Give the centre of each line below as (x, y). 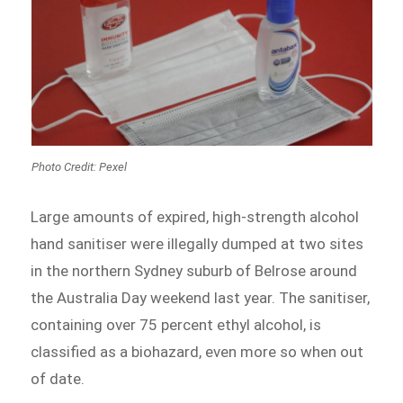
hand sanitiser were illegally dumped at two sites (197, 244)
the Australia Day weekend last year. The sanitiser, (201, 298)
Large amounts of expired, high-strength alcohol (195, 217)
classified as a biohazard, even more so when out (197, 352)
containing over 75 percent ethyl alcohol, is (176, 325)
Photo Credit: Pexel (79, 167)
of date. (58, 379)
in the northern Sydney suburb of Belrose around (194, 271)
